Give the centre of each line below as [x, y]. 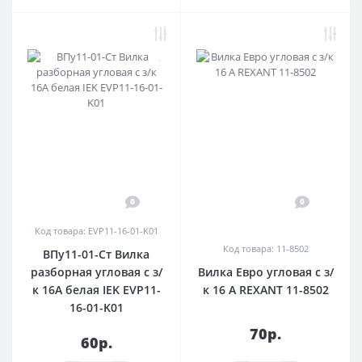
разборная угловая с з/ [96, 271]
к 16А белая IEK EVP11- [96, 289]
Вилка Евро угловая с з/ [265, 271]
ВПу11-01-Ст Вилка [96, 254]
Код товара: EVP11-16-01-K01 [96, 230]
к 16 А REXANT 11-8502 [265, 289]
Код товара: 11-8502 [265, 248]
